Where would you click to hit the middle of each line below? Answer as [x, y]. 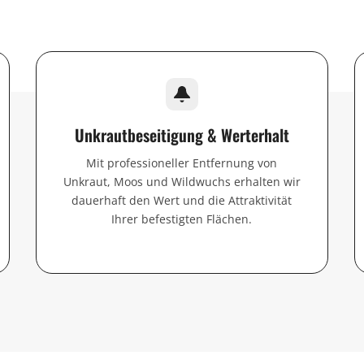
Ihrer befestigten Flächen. [182, 219]
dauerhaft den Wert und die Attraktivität [182, 200]
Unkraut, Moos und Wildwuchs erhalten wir [182, 181]
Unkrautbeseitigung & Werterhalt [182, 134]
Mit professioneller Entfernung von [182, 162]
